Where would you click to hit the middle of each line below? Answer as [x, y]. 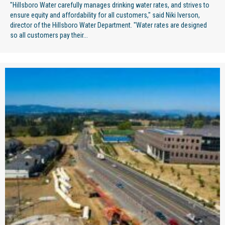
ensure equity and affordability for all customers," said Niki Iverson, [105, 15]
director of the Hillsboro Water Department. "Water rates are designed [108, 25]
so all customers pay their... [49, 35]
